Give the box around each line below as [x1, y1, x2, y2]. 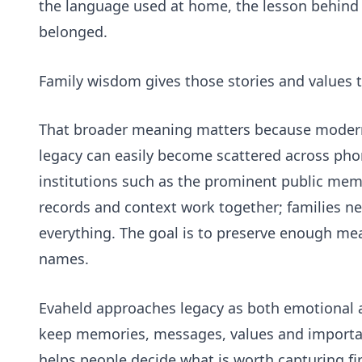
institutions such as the [39, 171, 204, 192]
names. [39, 249, 89, 269]
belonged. [39, 21, 107, 41]
